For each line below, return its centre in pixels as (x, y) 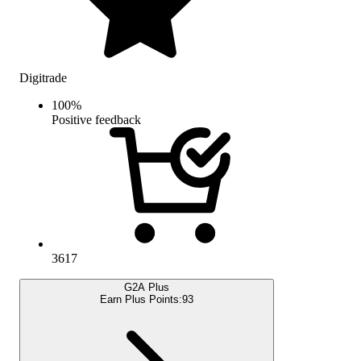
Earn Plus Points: (141, 299)
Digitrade (43, 77)
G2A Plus (147, 287)
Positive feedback (96, 119)
